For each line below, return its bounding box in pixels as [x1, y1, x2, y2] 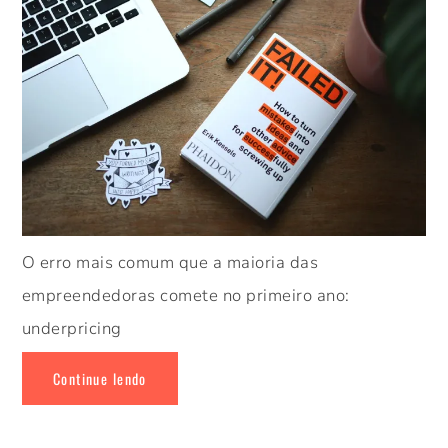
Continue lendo [52, 368, 147, 390]
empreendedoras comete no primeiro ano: [21, 284, 350, 308]
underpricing [21, 317, 122, 341]
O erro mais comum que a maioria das [21, 251, 319, 275]
